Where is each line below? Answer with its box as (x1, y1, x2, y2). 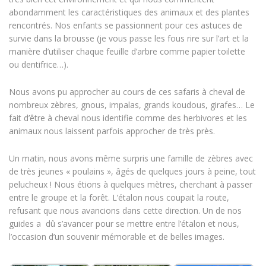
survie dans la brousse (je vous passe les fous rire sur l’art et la (9, 33, 249, 45)
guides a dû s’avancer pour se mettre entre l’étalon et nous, (9, 218, 239, 230)
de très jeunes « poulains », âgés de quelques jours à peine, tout (9, 166, 256, 178)
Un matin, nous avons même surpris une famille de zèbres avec (9, 153, 253, 164)
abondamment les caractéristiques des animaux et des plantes (9, 7, 249, 18)
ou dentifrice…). (9, 59, 68, 71)
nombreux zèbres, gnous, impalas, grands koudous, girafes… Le (9, 99, 255, 111)
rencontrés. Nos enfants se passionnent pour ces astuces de (9, 20, 242, 31)
